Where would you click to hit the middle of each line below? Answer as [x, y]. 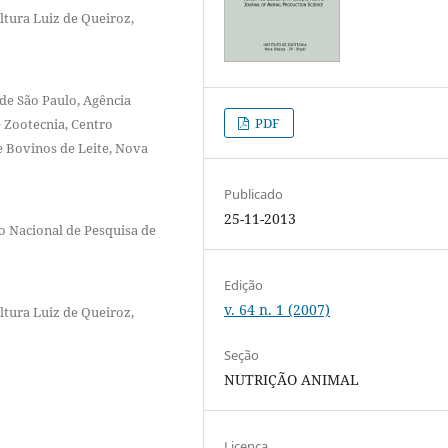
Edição [244, 284]
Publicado [254, 193]
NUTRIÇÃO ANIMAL [292, 379]
